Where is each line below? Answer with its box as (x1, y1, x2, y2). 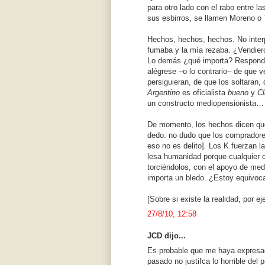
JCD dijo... (147, 231, 186, 241)
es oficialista (180, 88, 228, 98)
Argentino (147, 88, 180, 98)
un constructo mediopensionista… (147, 99, 264, 108)
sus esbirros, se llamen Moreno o (147, 14, 264, 23)
